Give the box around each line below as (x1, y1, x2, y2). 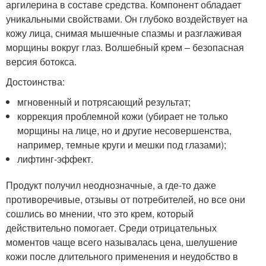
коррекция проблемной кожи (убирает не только (17, 109, 229, 123)
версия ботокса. (6, 54, 77, 68)
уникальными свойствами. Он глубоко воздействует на (6, 11, 248, 26)
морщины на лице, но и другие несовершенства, (17, 123, 232, 137)
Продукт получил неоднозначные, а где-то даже (6, 178, 216, 192)
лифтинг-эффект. (17, 151, 94, 166)
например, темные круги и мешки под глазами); (17, 137, 227, 151)
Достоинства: (6, 74, 65, 88)
